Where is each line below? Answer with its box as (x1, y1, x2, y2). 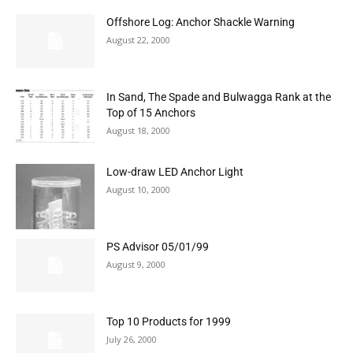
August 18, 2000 (106, 124, 170, 136)
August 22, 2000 (106, 33, 170, 46)
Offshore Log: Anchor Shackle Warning (106, 15, 295, 28)
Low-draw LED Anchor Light (106, 165, 243, 178)
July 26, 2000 (106, 333, 157, 345)
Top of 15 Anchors (106, 106, 195, 119)
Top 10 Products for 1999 (106, 314, 231, 328)
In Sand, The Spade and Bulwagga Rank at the (106, 90, 331, 103)
